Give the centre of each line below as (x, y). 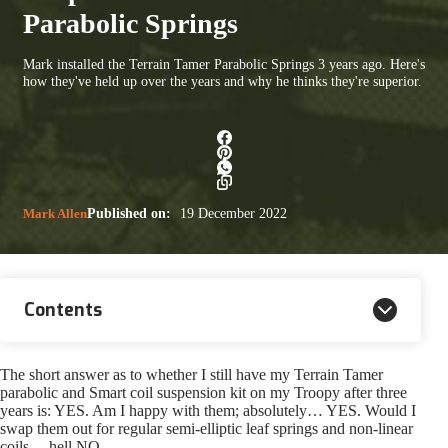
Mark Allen (55, 213)
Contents (63, 309)
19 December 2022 (231, 213)
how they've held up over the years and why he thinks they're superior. (222, 80)
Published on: (129, 213)
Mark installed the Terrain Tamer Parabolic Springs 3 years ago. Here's (224, 63)
